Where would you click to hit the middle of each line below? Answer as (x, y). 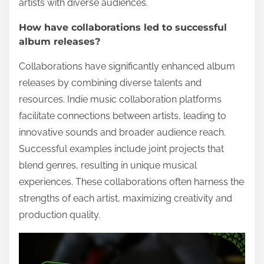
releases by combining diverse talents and (110, 82)
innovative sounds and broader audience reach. (122, 132)
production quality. (60, 214)
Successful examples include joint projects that (121, 148)
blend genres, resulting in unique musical (108, 165)
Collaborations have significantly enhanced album (127, 66)
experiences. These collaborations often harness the (131, 181)
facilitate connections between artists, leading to (123, 115)
